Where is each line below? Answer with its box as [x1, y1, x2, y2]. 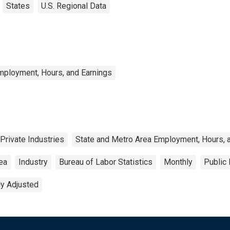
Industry [18, 157, 48, 167]
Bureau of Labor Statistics [59, 157, 152, 167]
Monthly [164, 157, 193, 167]
